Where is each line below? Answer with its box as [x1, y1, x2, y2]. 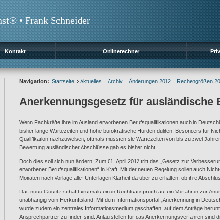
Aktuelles [80, 78, 102, 84]
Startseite [52, 78, 74, 84]
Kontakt [4, 48, 26, 54]
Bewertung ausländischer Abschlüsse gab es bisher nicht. [19, 144, 157, 150]
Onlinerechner [102, 48, 139, 54]
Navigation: [19, 78, 49, 84]
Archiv [108, 78, 123, 84]
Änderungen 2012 [129, 78, 171, 84]
